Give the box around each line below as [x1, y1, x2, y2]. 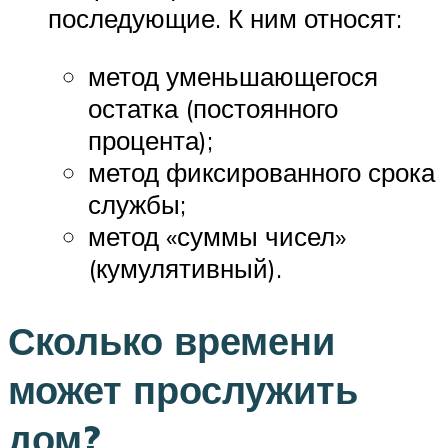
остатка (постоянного [88, 91, 338, 124]
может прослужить [8, 364, 358, 414]
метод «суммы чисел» [88, 219, 346, 252]
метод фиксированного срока [88, 155, 435, 188]
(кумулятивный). [88, 251, 282, 284]
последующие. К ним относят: [48, 2, 402, 35]
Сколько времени [8, 315, 335, 365]
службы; [88, 187, 186, 220]
